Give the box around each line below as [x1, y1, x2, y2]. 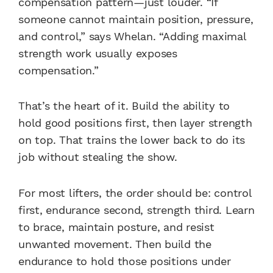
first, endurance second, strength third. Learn [18, 203, 255, 216]
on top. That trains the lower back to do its [18, 133, 245, 147]
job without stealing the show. [18, 151, 177, 164]
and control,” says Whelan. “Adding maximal [18, 30, 246, 43]
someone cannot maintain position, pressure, [18, 13, 253, 26]
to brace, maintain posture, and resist [18, 220, 214, 233]
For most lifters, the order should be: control [18, 186, 252, 199]
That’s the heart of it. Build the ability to [18, 99, 230, 113]
